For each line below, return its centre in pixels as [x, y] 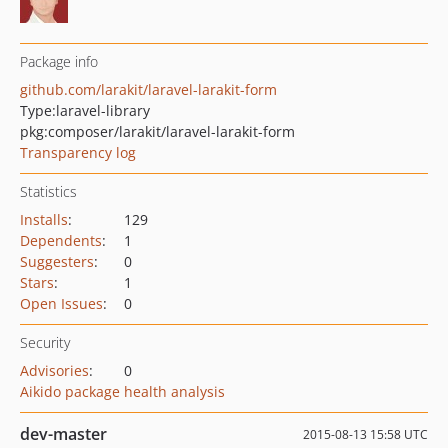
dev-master [63, 434]
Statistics [48, 191]
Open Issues [61, 303]
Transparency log [78, 152]
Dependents [61, 240]
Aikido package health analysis [122, 391]
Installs [44, 219]
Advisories [54, 370]
